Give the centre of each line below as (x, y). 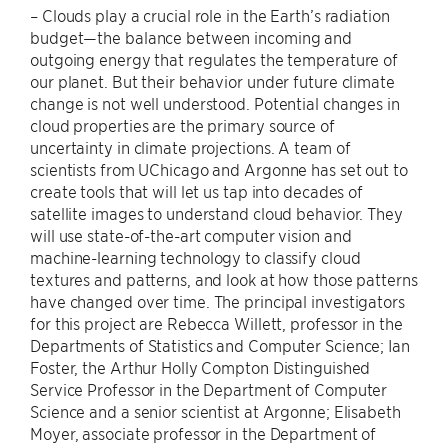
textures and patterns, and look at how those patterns (224, 279)
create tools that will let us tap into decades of (197, 191)
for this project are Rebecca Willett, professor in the (216, 323)
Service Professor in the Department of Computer (209, 389)
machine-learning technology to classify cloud (195, 257)
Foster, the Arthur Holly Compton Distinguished (200, 367)
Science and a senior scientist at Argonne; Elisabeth (215, 411)
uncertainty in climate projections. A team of (190, 147)
